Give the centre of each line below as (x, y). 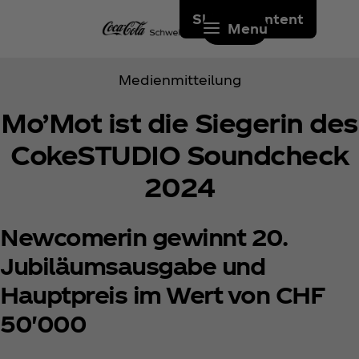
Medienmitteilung (179, 80)
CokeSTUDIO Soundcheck (179, 155)
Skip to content (248, 19)
